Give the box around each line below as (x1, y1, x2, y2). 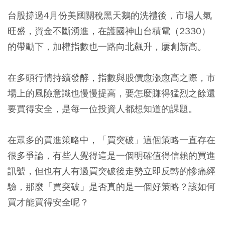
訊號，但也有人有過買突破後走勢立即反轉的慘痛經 (8, 165, 215, 177)
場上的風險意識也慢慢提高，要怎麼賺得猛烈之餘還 (8, 87, 215, 99)
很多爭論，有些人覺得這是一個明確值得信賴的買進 (8, 150, 215, 161)
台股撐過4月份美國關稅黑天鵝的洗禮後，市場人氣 (8, 10, 212, 21)
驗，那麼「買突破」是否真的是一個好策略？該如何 (8, 181, 215, 192)
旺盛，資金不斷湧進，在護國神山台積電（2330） (8, 25, 210, 37)
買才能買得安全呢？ (8, 196, 89, 208)
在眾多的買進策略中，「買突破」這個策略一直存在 (8, 134, 215, 146)
